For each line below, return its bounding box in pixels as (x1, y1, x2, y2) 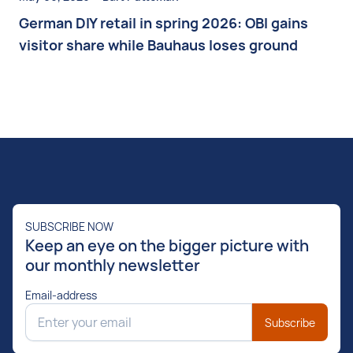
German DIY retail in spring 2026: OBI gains (19, 13, 308, 32)
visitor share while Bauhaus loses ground (19, 35, 298, 54)
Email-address (25, 288, 97, 303)
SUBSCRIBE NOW (25, 219, 113, 234)
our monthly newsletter (25, 255, 200, 276)
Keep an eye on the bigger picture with (25, 235, 309, 256)
